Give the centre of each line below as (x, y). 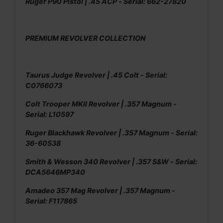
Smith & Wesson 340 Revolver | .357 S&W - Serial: (111, 161)
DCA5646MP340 (55, 172)
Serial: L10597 (50, 114)
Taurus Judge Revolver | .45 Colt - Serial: (96, 75)
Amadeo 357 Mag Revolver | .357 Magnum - (100, 190)
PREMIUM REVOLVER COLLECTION (85, 38)
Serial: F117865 (51, 201)
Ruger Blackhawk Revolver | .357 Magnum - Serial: (111, 132)
